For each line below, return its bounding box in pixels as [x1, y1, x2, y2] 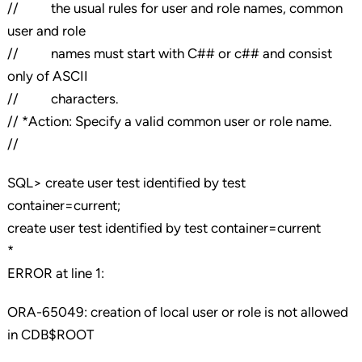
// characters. [6, 90, 119, 107]
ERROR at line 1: [6, 265, 104, 282]
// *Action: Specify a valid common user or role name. [6, 113, 332, 130]
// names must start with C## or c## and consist [6, 45, 332, 62]
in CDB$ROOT [6, 326, 94, 343]
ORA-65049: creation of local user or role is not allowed [6, 304, 348, 321]
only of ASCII [6, 68, 88, 85]
